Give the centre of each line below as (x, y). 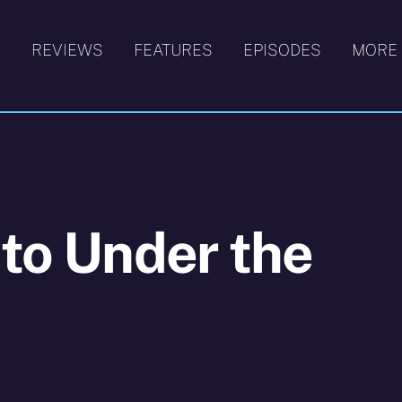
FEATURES (173, 50)
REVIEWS (68, 50)
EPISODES (282, 50)
